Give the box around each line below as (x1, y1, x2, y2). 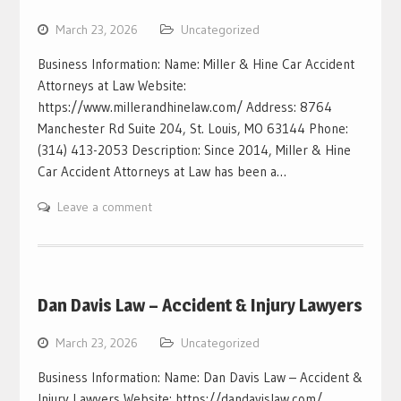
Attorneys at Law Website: (37, 76, 186, 94)
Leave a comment (56, 198, 152, 215)
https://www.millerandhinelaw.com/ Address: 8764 (37, 98, 332, 115)
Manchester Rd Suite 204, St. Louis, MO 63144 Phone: (37, 119, 348, 137)
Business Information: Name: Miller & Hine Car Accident (37, 55, 354, 73)
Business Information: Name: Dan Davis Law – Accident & (37, 368, 363, 386)
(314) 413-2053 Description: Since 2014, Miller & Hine (37, 141, 351, 158)
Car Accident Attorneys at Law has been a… (37, 162, 286, 180)
